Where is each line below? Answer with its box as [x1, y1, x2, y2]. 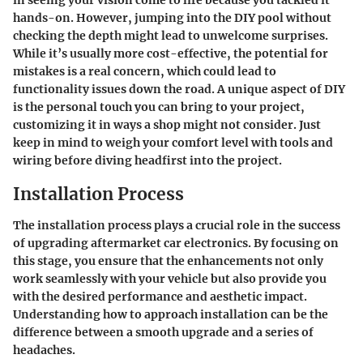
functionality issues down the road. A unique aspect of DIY [13, 82, 345, 97]
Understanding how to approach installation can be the [13, 306, 328, 322]
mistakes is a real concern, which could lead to [13, 64, 276, 79]
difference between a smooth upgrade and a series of [13, 324, 314, 340]
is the [13, 100, 46, 115]
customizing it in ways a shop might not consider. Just [13, 117, 321, 133]
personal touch [46, 100, 132, 115]
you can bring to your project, [132, 100, 305, 115]
